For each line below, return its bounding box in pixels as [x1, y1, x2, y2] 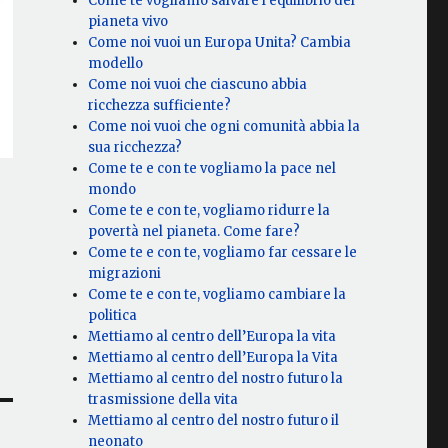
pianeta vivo [88, 13, 169, 31]
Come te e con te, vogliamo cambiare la [88, 286, 347, 304]
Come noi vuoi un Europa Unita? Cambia [88, 34, 352, 52]
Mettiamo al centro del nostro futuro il [88, 412, 340, 430]
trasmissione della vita [88, 391, 239, 409]
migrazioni [88, 265, 162, 283]
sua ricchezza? [88, 139, 183, 157]
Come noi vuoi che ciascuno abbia [88, 76, 308, 94]
